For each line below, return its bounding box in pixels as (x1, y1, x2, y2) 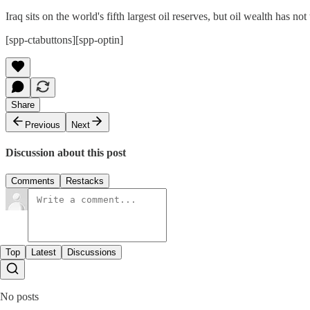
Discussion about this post (6, 147, 126, 159)
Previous (25, 119, 60, 130)
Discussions (67, 247, 116, 258)
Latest (31, 247, 56, 258)
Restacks (66, 176, 104, 187)
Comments (11, 176, 55, 187)
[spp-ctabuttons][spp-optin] (6, 33, 123, 46)
